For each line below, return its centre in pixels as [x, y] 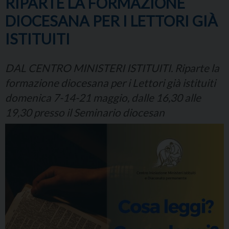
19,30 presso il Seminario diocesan [85, 112]
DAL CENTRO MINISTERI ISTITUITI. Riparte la [112, 68]
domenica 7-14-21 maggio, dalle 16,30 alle [103, 98]
